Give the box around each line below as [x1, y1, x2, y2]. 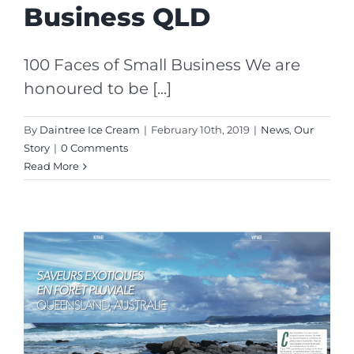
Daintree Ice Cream [40, 122, 140, 136]
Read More [24, 159, 79, 172]
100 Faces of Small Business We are [24, 55, 300, 74]
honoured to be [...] [24, 78, 171, 98]
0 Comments [61, 141, 128, 154]
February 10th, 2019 [151, 122, 250, 136]
